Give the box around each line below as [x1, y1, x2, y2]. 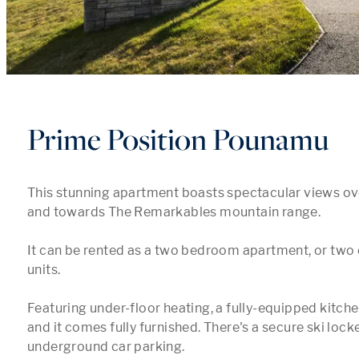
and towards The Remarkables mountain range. [27, 204, 324, 220]
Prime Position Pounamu [27, 119, 329, 159]
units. [27, 262, 63, 277]
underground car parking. [27, 339, 188, 354]
